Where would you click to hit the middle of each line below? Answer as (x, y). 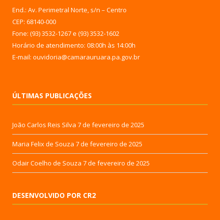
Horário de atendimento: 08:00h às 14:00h (74, 45)
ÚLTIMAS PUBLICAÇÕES (52, 95)
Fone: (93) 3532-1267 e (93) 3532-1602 (66, 33)
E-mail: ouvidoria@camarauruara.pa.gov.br (76, 57)
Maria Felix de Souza (43, 144)
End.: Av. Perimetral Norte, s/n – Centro (69, 10)
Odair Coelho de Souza (47, 163)
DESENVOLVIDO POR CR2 (54, 195)
